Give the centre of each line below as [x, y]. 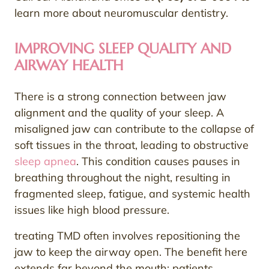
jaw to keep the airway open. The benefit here [131, 252]
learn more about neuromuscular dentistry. [121, 13]
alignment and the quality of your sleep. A [119, 113]
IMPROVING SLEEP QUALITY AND [123, 49]
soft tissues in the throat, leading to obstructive [131, 145]
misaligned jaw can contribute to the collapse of [134, 129]
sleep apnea [45, 162]
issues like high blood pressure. [92, 210]
